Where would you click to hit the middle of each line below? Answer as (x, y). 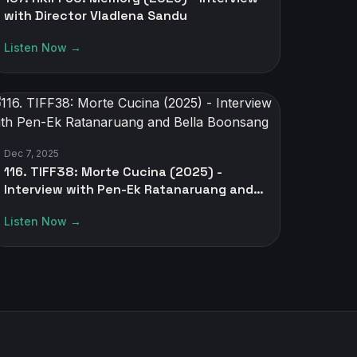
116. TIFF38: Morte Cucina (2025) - (113, 172)
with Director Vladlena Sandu (96, 16)
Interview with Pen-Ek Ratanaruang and (129, 189)
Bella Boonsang (53, 207)
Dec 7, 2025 (31, 153)
